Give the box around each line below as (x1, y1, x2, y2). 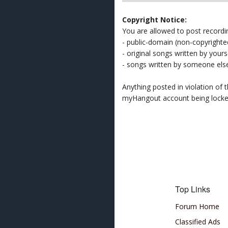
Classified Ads (175, 217, 221, 226)
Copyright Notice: (122, 15, 187, 24)
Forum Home (175, 202, 220, 211)
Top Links (175, 183, 211, 195)
